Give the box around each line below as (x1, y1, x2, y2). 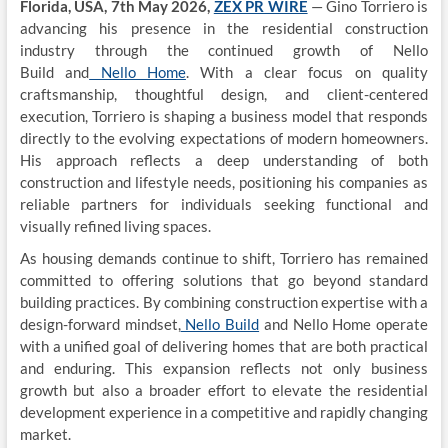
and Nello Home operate (259, 315, 429, 333)
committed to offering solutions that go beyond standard (19, 271, 429, 289)
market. (19, 425, 71, 443)
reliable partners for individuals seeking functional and (19, 195, 429, 213)
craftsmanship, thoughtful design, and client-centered (19, 85, 429, 103)
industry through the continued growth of (19, 41, 394, 59)
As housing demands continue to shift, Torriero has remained (19, 249, 429, 267)
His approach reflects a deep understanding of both (19, 151, 429, 169)
